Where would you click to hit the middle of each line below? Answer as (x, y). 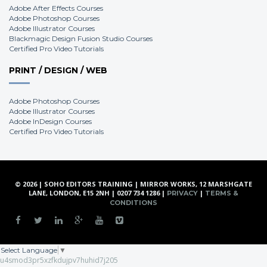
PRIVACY (182, 193)
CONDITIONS (133, 203)
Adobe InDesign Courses (50, 121)
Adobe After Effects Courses (56, 8)
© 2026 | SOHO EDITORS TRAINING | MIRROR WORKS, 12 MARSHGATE (133, 184)
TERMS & (222, 193)
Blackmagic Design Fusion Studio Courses (81, 38)
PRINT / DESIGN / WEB (58, 70)
